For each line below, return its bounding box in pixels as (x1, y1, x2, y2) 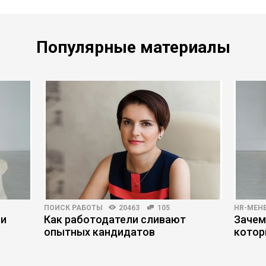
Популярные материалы (36, 37, 230, 57)
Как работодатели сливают (44, 213, 186, 226)
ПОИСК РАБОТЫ (44, 204, 103, 212)
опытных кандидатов (44, 226, 155, 238)
